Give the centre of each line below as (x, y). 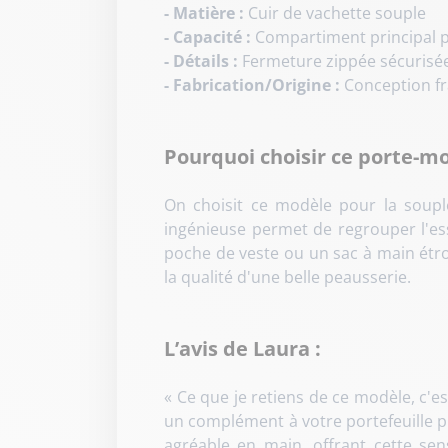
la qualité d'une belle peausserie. (287, 276)
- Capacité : (207, 36)
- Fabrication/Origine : (252, 84)
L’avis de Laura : (242, 348)
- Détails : (201, 60)
